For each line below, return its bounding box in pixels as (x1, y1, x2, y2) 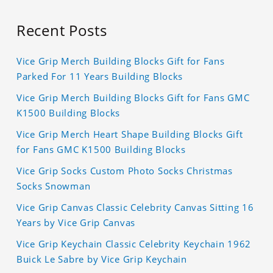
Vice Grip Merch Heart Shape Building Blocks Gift (16, 128, 243, 141)
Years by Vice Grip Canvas (16, 216, 136, 229)
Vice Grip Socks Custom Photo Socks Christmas (16, 165, 233, 177)
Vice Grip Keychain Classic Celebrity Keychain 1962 (16, 238, 252, 250)
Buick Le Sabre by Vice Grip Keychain (16, 253, 187, 266)
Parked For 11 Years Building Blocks (16, 70, 183, 83)
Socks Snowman (16, 180, 91, 193)
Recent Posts (16, 20, 107, 41)
